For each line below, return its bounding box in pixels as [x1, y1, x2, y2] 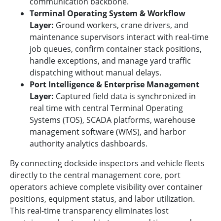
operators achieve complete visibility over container [10, 181, 203, 192]
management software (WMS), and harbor [30, 126, 186, 137]
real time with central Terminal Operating [30, 102, 183, 113]
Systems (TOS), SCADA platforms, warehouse [30, 114, 195, 125]
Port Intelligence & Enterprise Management [30, 78, 199, 90]
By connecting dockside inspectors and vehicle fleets [10, 157, 205, 169]
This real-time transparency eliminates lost [10, 205, 169, 216]
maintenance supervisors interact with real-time [30, 31, 209, 42]
